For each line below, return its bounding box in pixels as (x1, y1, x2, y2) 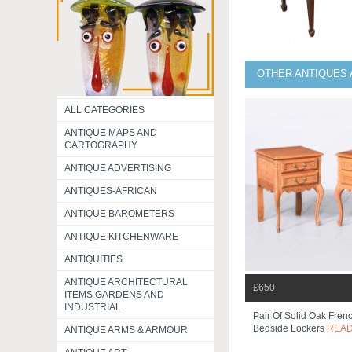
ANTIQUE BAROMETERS (64, 208, 174, 219)
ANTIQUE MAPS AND (64, 127, 157, 138)
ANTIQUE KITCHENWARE (64, 231, 178, 242)
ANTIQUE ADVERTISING (64, 163, 171, 174)
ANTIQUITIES (64, 254, 123, 265)
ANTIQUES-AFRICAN (64, 185, 157, 196)
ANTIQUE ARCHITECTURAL (64, 277, 188, 288)
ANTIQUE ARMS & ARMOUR (64, 324, 188, 335)
